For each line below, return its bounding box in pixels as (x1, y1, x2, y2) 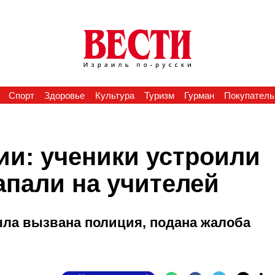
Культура (95, 90, 134, 101)
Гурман (184, 90, 215, 101)
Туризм (144, 90, 174, 101)
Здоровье (44, 90, 85, 101)
